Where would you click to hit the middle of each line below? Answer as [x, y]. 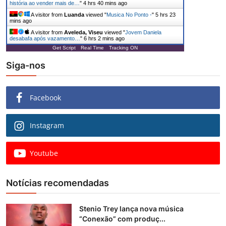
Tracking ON [123, 48]
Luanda [74, 15]
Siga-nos [26, 66]
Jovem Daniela [143, 33]
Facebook [45, 98]
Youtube [44, 153]
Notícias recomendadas [58, 183]
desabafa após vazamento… [45, 39]
